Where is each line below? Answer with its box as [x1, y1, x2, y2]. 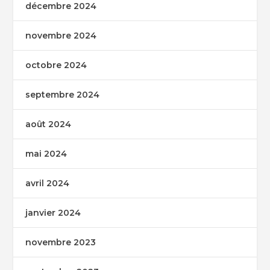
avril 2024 [25, 177, 70, 189]
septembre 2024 [25, 89, 100, 100]
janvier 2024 [25, 207, 81, 218]
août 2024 [25, 118, 72, 130]
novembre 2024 [25, 30, 97, 41]
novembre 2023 [25, 236, 96, 248]
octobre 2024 [25, 59, 87, 71]
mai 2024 [25, 148, 67, 159]
